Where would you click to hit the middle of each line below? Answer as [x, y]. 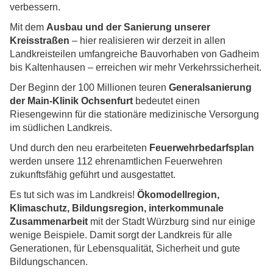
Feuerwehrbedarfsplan [202, 148]
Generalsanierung [210, 88]
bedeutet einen [166, 101]
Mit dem [28, 27]
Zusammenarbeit [50, 222]
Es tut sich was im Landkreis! [73, 195]
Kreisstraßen [40, 41]
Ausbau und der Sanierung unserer [128, 27]
